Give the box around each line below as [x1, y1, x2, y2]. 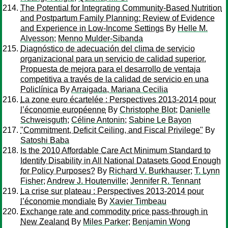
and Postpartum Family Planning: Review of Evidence [20, 14, 215, 22]
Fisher [20, 177, 43, 185]
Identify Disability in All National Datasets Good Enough [20, 156, 221, 165]
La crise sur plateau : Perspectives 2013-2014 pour [20, 187, 204, 195]
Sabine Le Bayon [129, 116, 191, 124]
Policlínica [20, 85, 58, 94]
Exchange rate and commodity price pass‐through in [20, 207, 208, 216]
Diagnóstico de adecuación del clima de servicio [20, 44, 195, 53]
